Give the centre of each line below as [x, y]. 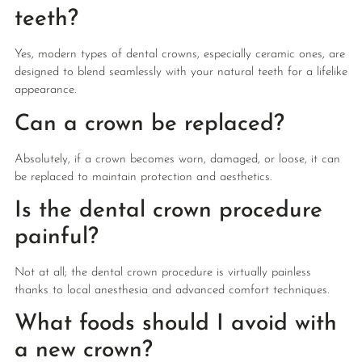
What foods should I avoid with [175, 324]
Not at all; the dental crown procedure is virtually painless [162, 272]
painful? [56, 237]
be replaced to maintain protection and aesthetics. [143, 177]
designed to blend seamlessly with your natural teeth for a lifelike [181, 73]
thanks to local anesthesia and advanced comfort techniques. [171, 290]
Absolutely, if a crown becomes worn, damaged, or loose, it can [177, 159]
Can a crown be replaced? [149, 124]
